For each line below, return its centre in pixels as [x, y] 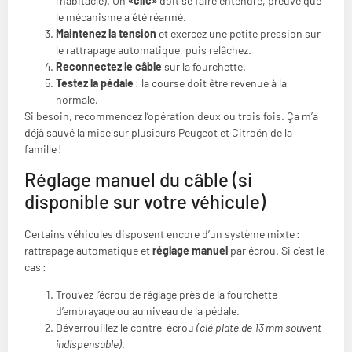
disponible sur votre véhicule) [145, 201]
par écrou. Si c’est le [276, 250]
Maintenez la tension [106, 34]
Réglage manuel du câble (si [138, 179]
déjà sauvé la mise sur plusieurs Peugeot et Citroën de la [158, 133]
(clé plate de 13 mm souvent [259, 328]
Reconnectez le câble [109, 67]
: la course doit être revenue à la [210, 83]
